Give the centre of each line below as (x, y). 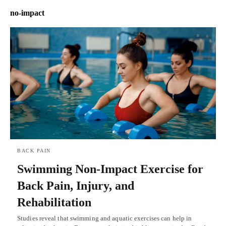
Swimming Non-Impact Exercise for (110, 169)
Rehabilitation (54, 202)
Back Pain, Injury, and (76, 185)
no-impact (27, 13)
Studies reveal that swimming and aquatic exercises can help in (105, 218)
